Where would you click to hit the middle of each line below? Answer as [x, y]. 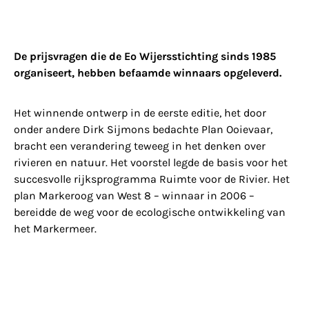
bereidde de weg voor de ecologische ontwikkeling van [150, 212]
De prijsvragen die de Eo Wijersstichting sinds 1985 [145, 56]
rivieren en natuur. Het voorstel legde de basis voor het [151, 163]
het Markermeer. [55, 229]
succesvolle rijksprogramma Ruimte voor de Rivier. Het [152, 179]
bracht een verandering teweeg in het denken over [140, 146]
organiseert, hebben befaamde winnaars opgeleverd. [148, 72]
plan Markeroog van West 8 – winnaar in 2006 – [134, 196]
